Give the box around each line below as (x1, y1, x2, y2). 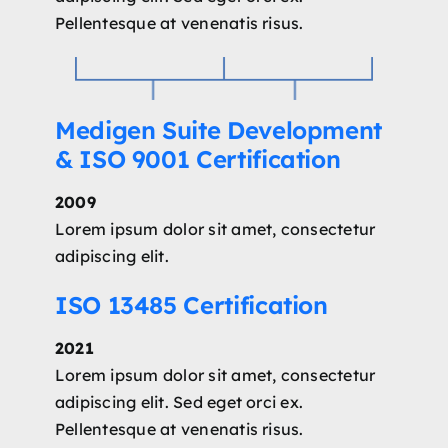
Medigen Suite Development (54, 114, 382, 145)
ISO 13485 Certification (54, 289, 328, 320)
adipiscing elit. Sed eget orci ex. (54, 391, 304, 412)
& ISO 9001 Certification (54, 143, 341, 174)
